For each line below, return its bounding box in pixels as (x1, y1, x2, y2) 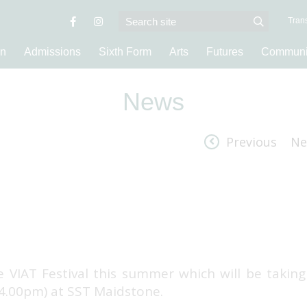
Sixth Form (99, 46, 151, 58)
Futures (206, 46, 243, 58)
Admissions (24, 46, 81, 58)
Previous (225, 134, 277, 150)
